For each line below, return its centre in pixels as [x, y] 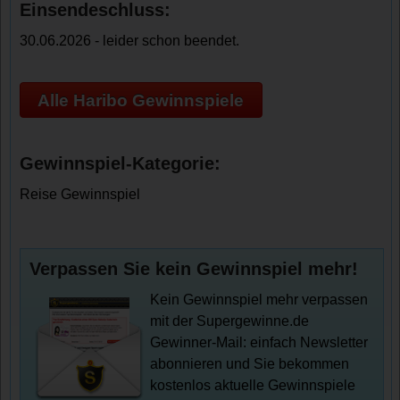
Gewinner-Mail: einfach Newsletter [259, 343]
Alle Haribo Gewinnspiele [141, 100]
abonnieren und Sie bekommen [250, 364]
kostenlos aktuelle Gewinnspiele [253, 386]
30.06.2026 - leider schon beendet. [130, 41]
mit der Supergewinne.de [230, 321]
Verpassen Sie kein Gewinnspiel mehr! [194, 269]
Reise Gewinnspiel [80, 195]
